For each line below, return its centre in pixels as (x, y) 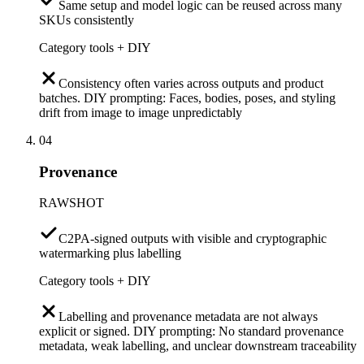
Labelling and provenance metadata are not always (188, 317)
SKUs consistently (87, 19)
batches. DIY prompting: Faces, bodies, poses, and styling (187, 97)
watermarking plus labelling (110, 253)
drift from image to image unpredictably (141, 112)
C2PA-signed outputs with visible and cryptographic (193, 239)
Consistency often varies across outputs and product (191, 83)
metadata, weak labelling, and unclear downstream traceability (198, 346)
